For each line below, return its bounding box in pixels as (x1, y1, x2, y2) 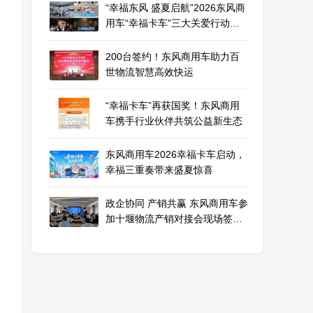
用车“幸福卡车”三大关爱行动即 (105, 17, 240, 29)
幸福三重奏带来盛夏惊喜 (105, 164, 213, 176)
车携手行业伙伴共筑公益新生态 (105, 115, 242, 127)
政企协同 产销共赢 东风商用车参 (105, 198, 248, 210)
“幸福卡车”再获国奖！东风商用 (105, 100, 240, 112)
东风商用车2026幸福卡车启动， (105, 149, 245, 161)
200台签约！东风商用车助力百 (105, 51, 240, 63)
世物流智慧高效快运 (105, 66, 194, 78)
